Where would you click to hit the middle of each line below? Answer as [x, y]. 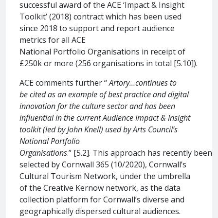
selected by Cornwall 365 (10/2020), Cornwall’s [103, 164]
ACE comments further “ [64, 82]
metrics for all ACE [53, 40]
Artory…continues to [143, 82]
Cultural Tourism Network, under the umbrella [105, 176]
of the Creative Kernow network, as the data [100, 188]
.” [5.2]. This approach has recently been [140, 153]
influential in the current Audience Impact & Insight [105, 118]
